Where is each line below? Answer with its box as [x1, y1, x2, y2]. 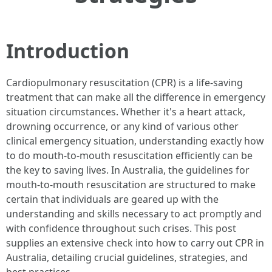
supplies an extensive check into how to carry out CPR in [6, 236, 264, 250]
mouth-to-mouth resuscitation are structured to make [6, 178, 256, 191]
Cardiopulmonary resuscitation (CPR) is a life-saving [6, 76, 243, 89]
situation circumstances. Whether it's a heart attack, [6, 105, 245, 118]
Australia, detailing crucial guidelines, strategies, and [6, 251, 248, 264]
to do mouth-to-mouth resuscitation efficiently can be [6, 149, 253, 162]
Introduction [6, 38, 129, 64]
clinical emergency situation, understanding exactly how [6, 134, 264, 148]
